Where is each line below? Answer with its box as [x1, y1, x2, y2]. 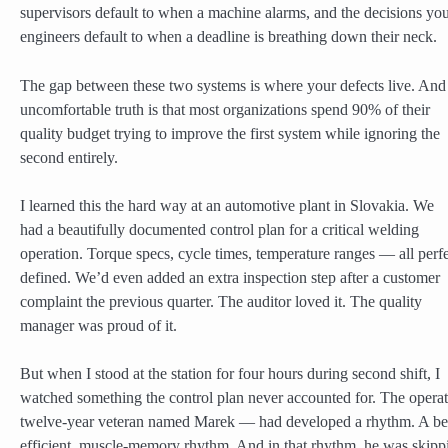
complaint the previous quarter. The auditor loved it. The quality [20, 292, 422, 311]
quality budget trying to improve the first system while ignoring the [20, 124, 440, 143]
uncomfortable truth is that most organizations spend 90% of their [20, 100, 430, 119]
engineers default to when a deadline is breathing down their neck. [20, 28, 437, 47]
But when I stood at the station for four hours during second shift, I [20, 365, 440, 384]
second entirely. [20, 148, 118, 167]
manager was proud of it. [20, 316, 177, 335]
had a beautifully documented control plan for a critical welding [20, 220, 419, 239]
